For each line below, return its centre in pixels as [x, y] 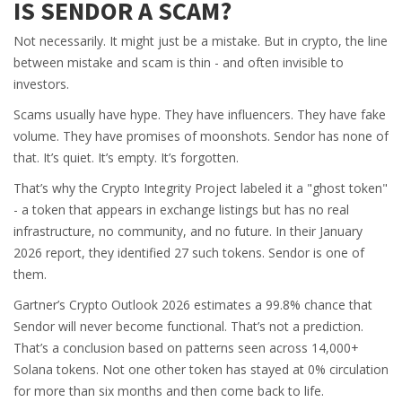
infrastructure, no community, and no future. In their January [188, 232]
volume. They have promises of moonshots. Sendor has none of [201, 136]
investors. [41, 84]
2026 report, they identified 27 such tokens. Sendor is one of [189, 253]
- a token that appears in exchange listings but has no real [181, 210]
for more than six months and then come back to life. [169, 391]
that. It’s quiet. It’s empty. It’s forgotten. [126, 158]
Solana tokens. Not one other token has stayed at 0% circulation [201, 370]
